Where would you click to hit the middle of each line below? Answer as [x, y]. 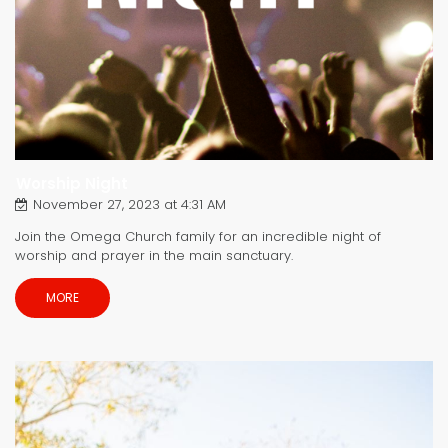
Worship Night [72, 183]
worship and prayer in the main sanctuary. [154, 255]
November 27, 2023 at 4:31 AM [130, 204]
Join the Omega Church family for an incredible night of [198, 236]
